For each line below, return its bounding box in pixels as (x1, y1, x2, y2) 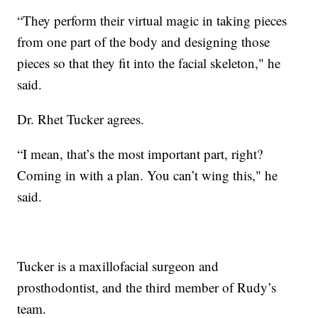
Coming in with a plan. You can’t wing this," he (17, 165, 278, 184)
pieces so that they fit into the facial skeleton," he (17, 53, 281, 72)
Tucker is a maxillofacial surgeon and (17, 256, 219, 275)
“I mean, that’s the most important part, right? (17, 144, 263, 163)
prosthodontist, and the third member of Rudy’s (17, 278, 277, 296)
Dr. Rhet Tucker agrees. (17, 109, 145, 128)
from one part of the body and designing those (17, 32, 270, 50)
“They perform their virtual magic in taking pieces (17, 11, 287, 29)
